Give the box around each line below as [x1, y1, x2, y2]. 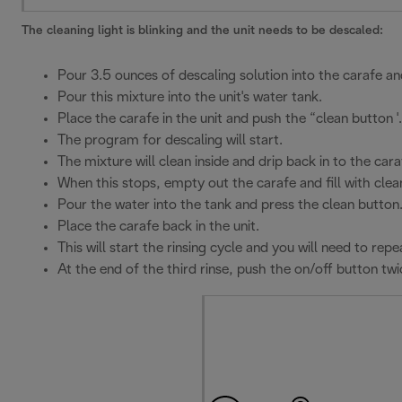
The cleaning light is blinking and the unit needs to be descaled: [22, 24, 383, 37]
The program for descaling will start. [57, 133, 283, 147]
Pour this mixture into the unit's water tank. [57, 90, 322, 104]
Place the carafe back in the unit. [57, 219, 259, 233]
